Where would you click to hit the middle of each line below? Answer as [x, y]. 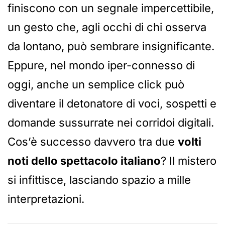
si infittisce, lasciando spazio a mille [99, 180]
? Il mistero [189, 161]
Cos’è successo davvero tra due [93, 142]
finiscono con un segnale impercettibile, [111, 8]
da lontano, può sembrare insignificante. [111, 46]
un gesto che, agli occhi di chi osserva [107, 27]
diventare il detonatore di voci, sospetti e [112, 104]
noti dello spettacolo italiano [84, 161]
